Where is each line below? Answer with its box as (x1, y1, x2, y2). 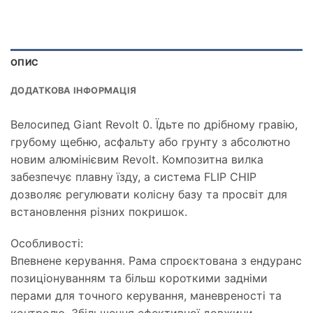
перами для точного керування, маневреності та (10, 289, 282, 303)
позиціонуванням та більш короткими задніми (10, 271, 268, 286)
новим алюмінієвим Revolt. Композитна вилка (10, 152, 263, 166)
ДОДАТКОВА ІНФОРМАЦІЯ (10, 85, 137, 96)
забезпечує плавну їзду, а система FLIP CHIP (10, 169, 256, 184)
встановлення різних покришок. (10, 204, 187, 219)
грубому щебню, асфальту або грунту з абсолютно (10, 134, 291, 149)
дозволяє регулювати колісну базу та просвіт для (10, 187, 287, 201)
